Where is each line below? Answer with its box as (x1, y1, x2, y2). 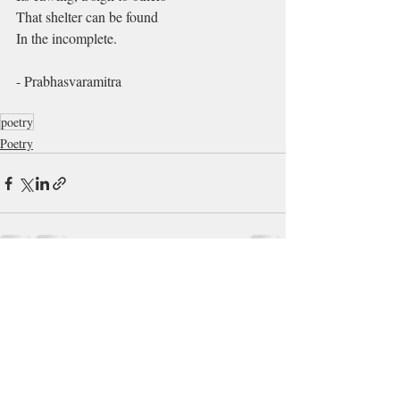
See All (248, 276, 286, 293)
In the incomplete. (16, 29, 117, 47)
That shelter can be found (16, 7, 158, 26)
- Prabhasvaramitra (16, 71, 121, 90)
